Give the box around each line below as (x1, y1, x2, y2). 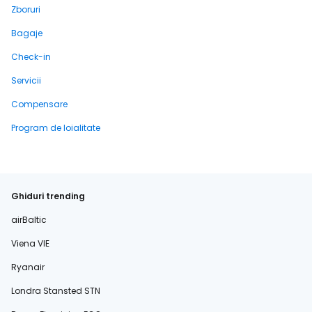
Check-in (11, 51, 51, 63)
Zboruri (11, 3, 40, 16)
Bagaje (11, 27, 42, 40)
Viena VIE (11, 237, 49, 250)
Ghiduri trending (11, 190, 85, 203)
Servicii (11, 75, 41, 87)
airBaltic (11, 214, 47, 226)
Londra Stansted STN (11, 285, 100, 297)
